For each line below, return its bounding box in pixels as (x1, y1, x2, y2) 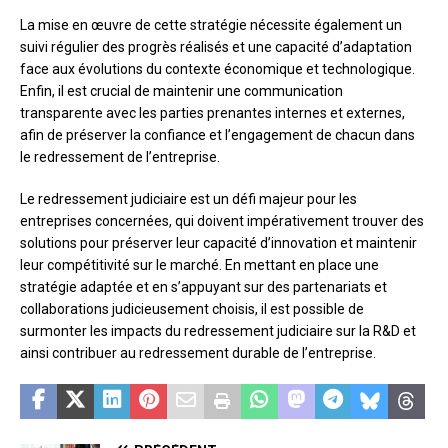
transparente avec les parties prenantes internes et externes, (20, 105, 405, 122)
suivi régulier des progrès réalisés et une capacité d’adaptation (20, 39, 412, 56)
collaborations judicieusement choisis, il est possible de (20, 301, 364, 318)
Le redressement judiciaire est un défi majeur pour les (20, 191, 357, 208)
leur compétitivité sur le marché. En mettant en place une (20, 257, 379, 274)
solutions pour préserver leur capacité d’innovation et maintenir (20, 235, 417, 252)
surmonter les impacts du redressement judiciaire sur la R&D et (20, 323, 416, 340)
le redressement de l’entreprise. (20, 149, 220, 166)
